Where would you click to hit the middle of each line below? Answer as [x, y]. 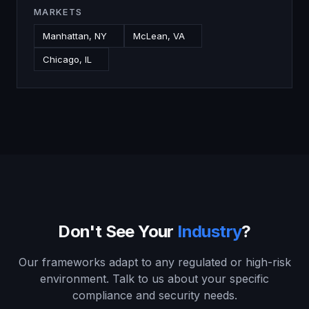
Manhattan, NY [75, 36]
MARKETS [58, 12]
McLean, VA [159, 36]
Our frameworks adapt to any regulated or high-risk [154, 262]
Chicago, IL [67, 59]
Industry [210, 231]
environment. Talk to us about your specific [154, 279]
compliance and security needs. [154, 295]
